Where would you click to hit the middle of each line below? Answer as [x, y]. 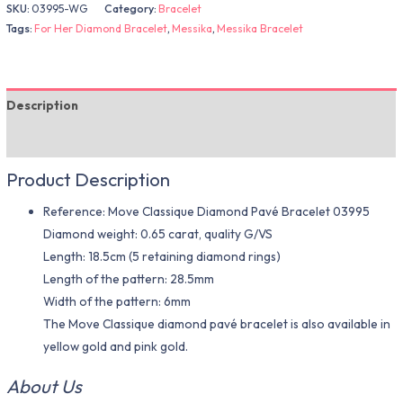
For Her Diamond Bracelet [101, 28]
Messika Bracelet [260, 28]
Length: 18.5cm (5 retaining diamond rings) [162, 257]
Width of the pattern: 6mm [117, 302]
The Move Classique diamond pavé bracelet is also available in [217, 324]
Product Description [89, 179]
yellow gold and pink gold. [116, 347]
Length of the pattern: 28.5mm [129, 279]
